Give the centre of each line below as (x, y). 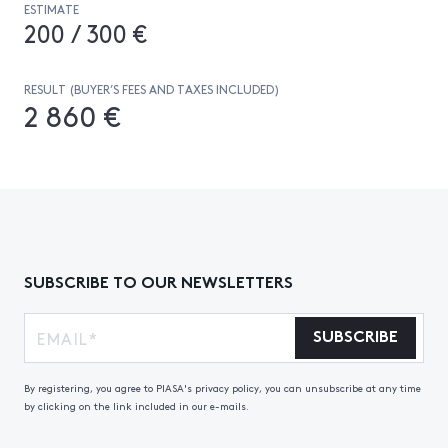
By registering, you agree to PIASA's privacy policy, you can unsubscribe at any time (222, 388)
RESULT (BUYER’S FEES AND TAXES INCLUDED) (152, 89)
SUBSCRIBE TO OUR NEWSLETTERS (158, 280)
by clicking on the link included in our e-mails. (136, 406)
